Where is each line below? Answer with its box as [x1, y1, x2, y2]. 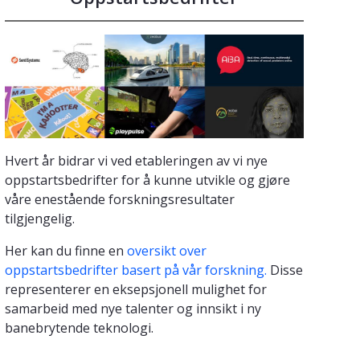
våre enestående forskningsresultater [5, 190, 235, 209]
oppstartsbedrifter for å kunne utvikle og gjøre [5, 171, 290, 190]
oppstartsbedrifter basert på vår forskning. [5, 261, 267, 280]
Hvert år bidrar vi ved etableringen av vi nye [5, 152, 268, 170]
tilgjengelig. [5, 210, 75, 228]
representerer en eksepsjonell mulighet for [5, 280, 267, 299]
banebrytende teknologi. [5, 319, 153, 337]
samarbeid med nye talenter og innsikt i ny [5, 300, 261, 318]
